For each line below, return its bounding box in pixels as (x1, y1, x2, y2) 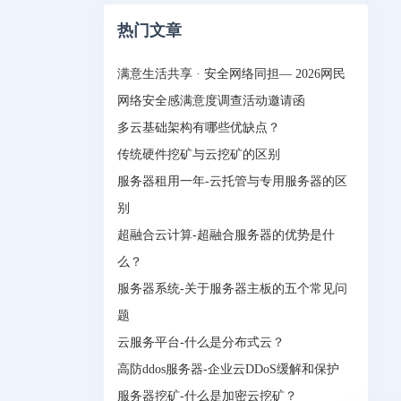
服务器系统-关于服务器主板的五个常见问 (117, 282, 347, 295)
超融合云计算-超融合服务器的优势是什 (117, 228, 335, 242)
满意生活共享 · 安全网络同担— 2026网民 (117, 67, 346, 81)
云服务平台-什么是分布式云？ (117, 336, 285, 349)
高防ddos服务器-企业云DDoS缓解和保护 (117, 363, 339, 376)
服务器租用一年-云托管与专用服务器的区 (117, 175, 347, 188)
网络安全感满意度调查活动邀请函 (117, 94, 305, 107)
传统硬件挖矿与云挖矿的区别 (117, 148, 280, 161)
